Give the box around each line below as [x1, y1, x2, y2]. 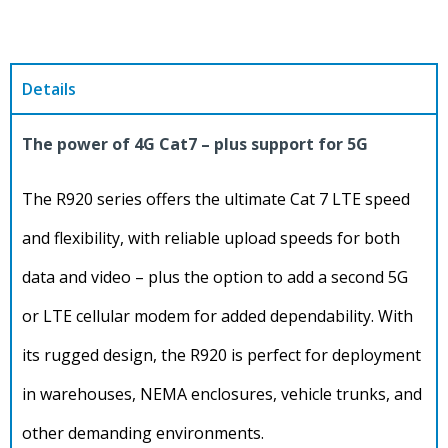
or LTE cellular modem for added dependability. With [22, 305, 413, 328]
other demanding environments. [22, 422, 268, 445]
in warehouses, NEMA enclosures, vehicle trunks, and [22, 383, 422, 406]
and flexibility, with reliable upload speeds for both [22, 227, 400, 250]
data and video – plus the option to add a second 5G [22, 266, 408, 289]
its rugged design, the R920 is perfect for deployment [22, 344, 421, 367]
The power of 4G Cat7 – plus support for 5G [22, 133, 368, 156]
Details [22, 78, 76, 101]
